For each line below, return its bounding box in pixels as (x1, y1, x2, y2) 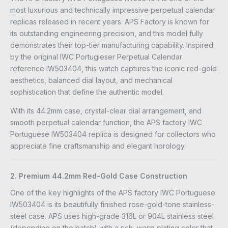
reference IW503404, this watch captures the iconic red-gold (10, 64, 217, 73)
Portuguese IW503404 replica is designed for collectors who (10, 129, 216, 138)
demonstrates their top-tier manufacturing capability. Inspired (10, 40, 213, 49)
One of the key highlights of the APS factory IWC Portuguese (10, 188, 215, 197)
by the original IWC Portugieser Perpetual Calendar (10, 52, 182, 61)
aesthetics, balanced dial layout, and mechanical (10, 75, 173, 84)
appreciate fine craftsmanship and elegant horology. (10, 141, 186, 150)
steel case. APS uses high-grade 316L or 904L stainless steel (10, 211, 214, 220)
